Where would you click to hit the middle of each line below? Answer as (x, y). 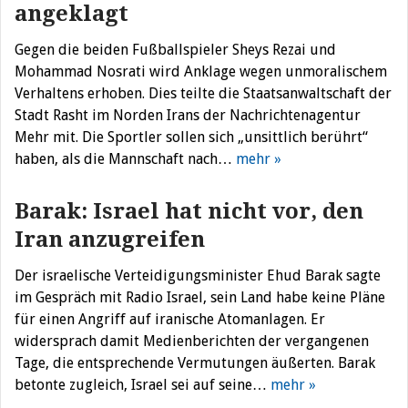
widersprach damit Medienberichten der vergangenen (192, 341)
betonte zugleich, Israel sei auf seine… (143, 385)
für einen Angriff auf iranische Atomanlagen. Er (170, 319)
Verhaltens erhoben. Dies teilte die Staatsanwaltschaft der (203, 93)
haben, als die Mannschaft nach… (125, 159)
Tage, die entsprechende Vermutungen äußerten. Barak (195, 363)
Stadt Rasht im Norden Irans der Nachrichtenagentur (188, 115)
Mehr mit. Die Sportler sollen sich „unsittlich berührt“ (191, 137)
